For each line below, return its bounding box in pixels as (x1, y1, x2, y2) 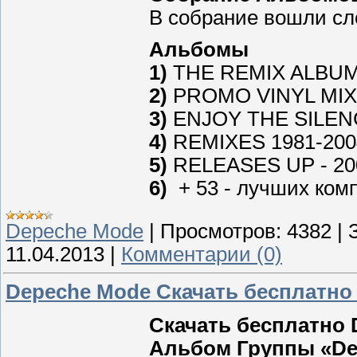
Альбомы (149, 37, 249, 61)
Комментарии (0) (121, 242, 282, 265)
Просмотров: (160, 219, 281, 242)
